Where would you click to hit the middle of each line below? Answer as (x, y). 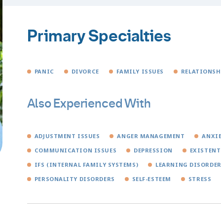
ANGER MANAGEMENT (151, 136)
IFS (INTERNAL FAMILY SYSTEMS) (86, 164)
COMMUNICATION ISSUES (75, 150)
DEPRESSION (153, 150)
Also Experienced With (89, 103)
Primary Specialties (99, 36)
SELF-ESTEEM (151, 179)
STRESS (200, 179)
